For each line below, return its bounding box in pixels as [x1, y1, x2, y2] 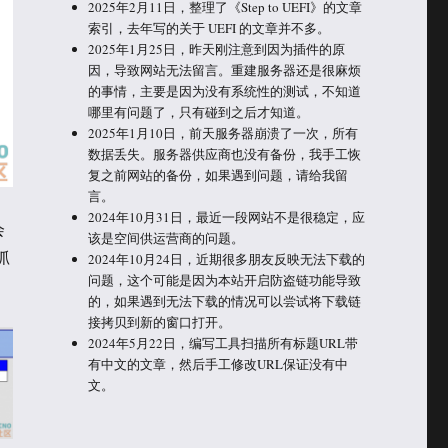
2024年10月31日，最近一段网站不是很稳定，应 [88, 207, 366, 226]
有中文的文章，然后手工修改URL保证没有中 [88, 354, 349, 373]
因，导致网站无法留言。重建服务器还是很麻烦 [88, 60, 362, 79]
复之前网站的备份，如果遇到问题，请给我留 [88, 165, 349, 184]
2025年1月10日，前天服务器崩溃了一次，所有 [88, 123, 359, 142]
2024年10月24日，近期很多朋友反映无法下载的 [88, 249, 366, 268]
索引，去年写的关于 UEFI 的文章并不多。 [88, 18, 331, 37]
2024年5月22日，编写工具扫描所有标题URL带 [88, 333, 359, 352]
